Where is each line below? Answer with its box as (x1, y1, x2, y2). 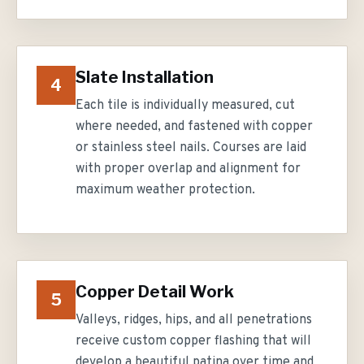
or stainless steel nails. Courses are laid (76, 140, 306, 156)
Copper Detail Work (76, 282, 234, 301)
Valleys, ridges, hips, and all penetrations (76, 312, 312, 328)
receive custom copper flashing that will (76, 333, 311, 349)
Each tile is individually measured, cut (76, 97, 295, 114)
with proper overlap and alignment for (76, 161, 301, 177)
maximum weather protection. (76, 182, 255, 198)
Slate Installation (76, 67, 214, 87)
